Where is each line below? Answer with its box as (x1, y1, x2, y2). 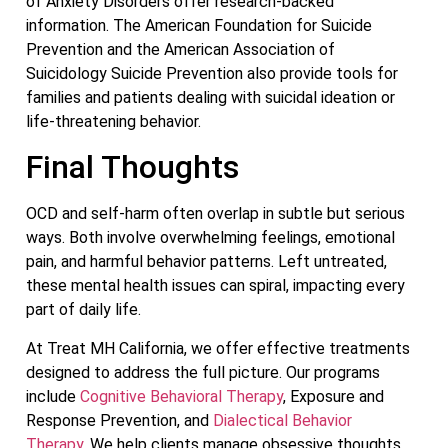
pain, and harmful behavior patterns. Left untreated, (26, 252, 387, 272)
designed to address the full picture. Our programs (26, 362, 380, 382)
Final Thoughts (26, 148, 239, 187)
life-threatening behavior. (26, 111, 201, 131)
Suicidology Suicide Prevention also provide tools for (26, 63, 398, 83)
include (26, 386, 80, 406)
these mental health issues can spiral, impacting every (26, 276, 405, 296)
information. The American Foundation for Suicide (26, 15, 372, 35)
